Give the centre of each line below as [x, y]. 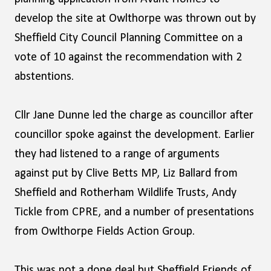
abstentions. [44, 77]
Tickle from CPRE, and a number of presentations [134, 212]
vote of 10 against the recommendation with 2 [128, 57]
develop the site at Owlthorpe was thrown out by [135, 19]
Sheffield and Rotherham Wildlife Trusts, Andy [126, 193]
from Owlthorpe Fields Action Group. [105, 232]
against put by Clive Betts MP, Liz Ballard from [126, 174]
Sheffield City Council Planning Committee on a [129, 38]
